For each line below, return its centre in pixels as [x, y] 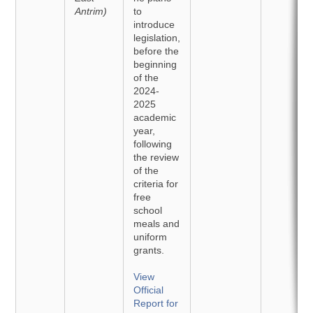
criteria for [156, 184]
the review [156, 157]
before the [156, 51]
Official [149, 290]
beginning [155, 64]
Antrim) [91, 11]
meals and [157, 224]
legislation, [157, 38]
